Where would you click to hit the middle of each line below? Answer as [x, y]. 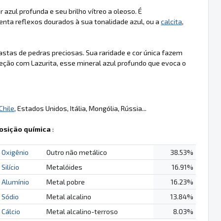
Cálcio [11, 211]
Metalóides [64, 167]
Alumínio [15, 182]
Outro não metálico [76, 152]
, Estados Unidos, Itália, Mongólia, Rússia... [80, 108]
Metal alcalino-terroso [82, 211]
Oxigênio [15, 152]
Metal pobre [65, 182]
